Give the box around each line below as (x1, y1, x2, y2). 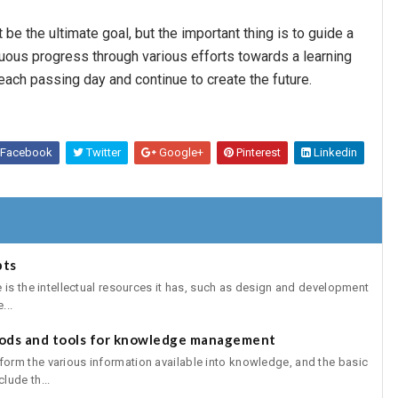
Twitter (84, 146, 121, 159)
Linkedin (311, 146, 357, 159)
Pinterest (234, 146, 281, 159)
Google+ (156, 146, 203, 159)
